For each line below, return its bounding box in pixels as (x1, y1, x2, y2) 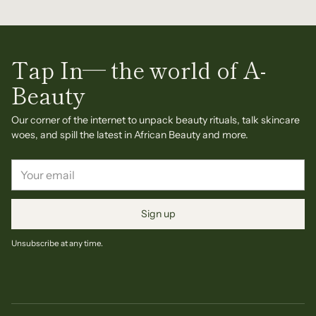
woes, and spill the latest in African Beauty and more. (11, 128, 248, 141)
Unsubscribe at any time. (11, 238, 103, 248)
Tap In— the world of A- (11, 53, 266, 85)
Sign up (140, 207, 176, 220)
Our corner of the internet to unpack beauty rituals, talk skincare (11, 114, 300, 126)
